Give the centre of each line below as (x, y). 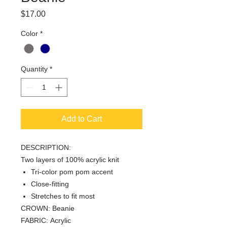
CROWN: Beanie (48, 209)
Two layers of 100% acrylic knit (70, 160)
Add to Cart (82, 119)
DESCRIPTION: (46, 148)
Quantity (34, 69)
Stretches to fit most (63, 196)
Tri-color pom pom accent (72, 172)
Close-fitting (50, 184)
